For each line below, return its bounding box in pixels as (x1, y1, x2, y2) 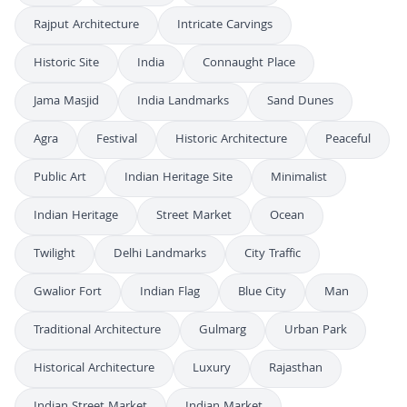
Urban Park (284, 321, 347, 341)
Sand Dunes (267, 92, 333, 112)
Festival (96, 130, 137, 150)
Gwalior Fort (34, 283, 102, 303)
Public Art (34, 168, 86, 188)
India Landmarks (137, 92, 229, 112)
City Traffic (244, 244, 301, 264)
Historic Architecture (175, 130, 287, 150)
